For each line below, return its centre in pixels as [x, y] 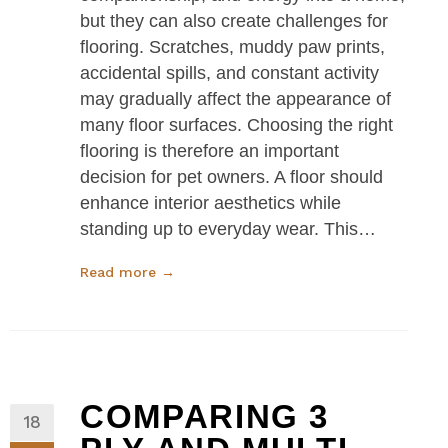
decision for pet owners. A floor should [231, 176]
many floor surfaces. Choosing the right [236, 124]
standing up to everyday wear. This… [228, 228]
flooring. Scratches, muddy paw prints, [232, 46]
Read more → [127, 271]
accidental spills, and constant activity [229, 72]
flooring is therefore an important [209, 150]
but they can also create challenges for [234, 20]
